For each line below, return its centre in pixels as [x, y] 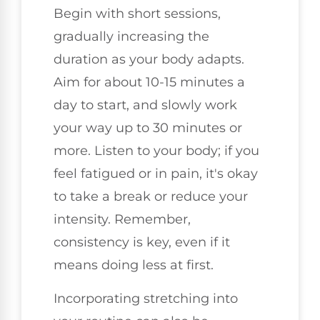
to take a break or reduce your [151, 197]
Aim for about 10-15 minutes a [149, 82]
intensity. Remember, [122, 220]
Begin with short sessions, [137, 14]
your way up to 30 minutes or [148, 128]
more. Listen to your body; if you [156, 151]
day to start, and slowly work [145, 105]
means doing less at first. [134, 265]
